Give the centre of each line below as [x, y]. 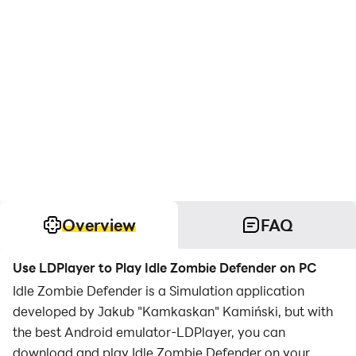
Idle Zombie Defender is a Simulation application [159, 290]
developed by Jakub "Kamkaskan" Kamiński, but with [173, 311]
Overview [99, 225]
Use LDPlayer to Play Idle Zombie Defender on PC [165, 267]
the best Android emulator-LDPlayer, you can [149, 332]
